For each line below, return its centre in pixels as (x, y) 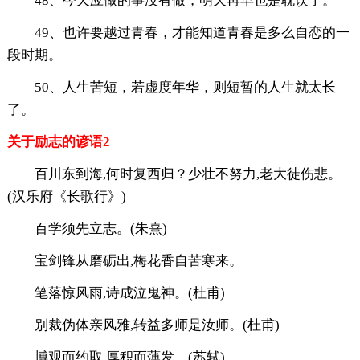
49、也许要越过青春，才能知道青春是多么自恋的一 (192, 32)
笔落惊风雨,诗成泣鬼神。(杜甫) (129, 292)
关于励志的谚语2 (58, 141)
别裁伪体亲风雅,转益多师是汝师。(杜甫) (157, 325)
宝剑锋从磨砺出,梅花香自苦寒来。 (138, 260)
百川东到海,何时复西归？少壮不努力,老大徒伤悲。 (188, 174)
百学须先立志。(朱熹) (100, 228)
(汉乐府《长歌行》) (66, 196)
